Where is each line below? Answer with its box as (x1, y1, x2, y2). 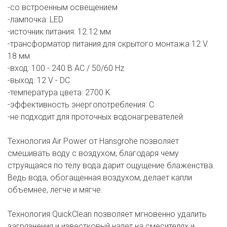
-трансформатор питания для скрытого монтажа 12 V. (8, 39, 209, 49)
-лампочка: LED (8, 15, 63, 25)
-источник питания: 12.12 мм (8, 27, 111, 37)
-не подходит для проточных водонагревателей (8, 112, 183, 122)
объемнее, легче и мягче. (8, 185, 103, 195)
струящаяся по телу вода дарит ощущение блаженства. (8, 161, 215, 171)
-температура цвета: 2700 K (8, 88, 110, 98)
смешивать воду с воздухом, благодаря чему (8, 148, 179, 159)
